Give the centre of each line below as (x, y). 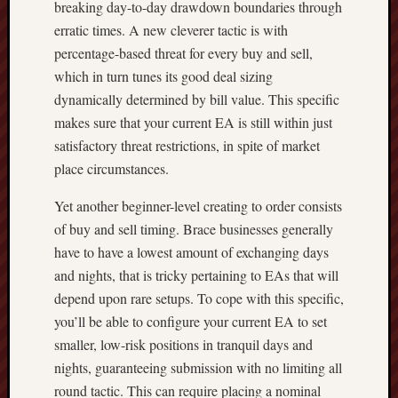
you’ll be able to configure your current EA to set (191, 321)
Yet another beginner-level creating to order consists (198, 206)
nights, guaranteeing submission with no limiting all (198, 367)
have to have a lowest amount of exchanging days (191, 252)
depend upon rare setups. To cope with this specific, (199, 298)
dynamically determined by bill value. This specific (197, 99)
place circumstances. (111, 168)
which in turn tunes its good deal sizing (163, 76)
